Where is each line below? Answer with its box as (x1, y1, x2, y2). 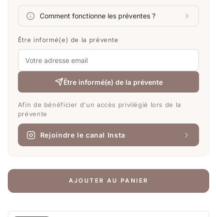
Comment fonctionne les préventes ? (40, 12, 156, 20)
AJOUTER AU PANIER (68, 177, 149, 185)
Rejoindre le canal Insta (40, 131, 125, 139)
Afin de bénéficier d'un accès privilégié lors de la (17, 101, 181, 108)
